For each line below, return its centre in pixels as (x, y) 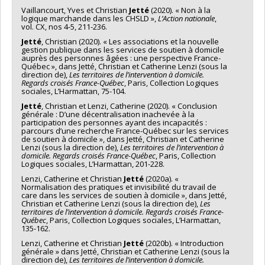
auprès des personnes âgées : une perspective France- (121, 58)
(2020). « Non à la (180, 10)
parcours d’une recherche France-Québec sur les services (125, 130)
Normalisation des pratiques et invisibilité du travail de (119, 187)
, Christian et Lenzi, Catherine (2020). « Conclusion (129, 106)
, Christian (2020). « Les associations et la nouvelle (130, 41)
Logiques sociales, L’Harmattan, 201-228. (93, 164)
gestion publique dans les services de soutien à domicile (123, 49)
